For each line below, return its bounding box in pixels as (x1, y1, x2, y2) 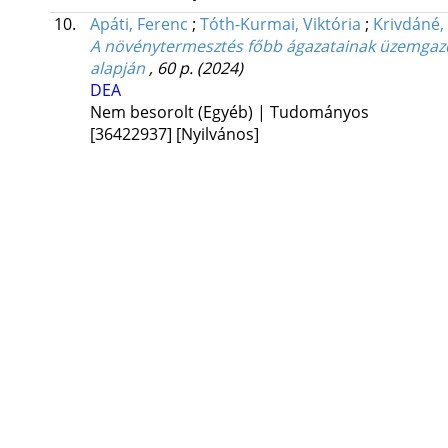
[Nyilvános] (175, 123, 259, 146)
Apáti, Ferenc (89, 13, 188, 36)
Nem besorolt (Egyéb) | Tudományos (89, 101, 369, 124)
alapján (89, 57, 145, 80)
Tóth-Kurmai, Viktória (199, 13, 361, 36)
